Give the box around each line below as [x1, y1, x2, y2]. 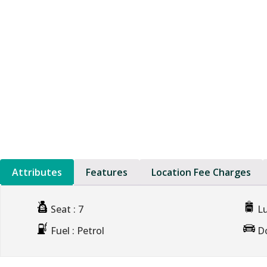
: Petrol [72, 224, 104, 238]
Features [86, 166, 128, 179]
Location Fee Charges [151, 166, 251, 179]
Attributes [12, 166, 62, 179]
